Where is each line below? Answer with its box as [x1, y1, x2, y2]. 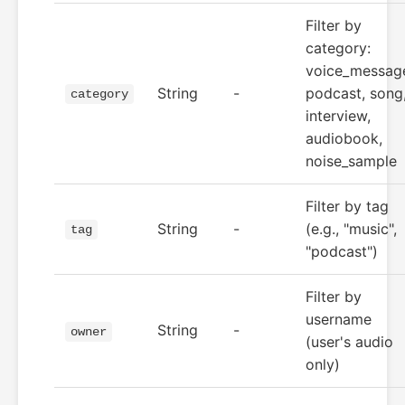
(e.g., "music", [306, 220, 397, 238]
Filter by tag [306, 197, 389, 215]
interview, [306, 107, 371, 125]
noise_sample [306, 152, 397, 170]
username [306, 310, 372, 328]
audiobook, [306, 129, 382, 147]
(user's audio [306, 333, 393, 351]
